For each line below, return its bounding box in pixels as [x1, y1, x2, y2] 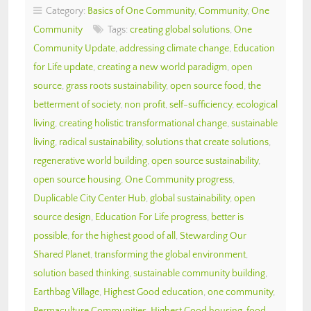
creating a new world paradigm [97, 61, 227, 73]
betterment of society [33, 99, 120, 110]
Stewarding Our [180, 230, 246, 242]
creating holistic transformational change [59, 117, 227, 129]
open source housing [33, 174, 121, 185]
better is [211, 211, 244, 223]
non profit [124, 99, 165, 110]
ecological [236, 99, 278, 110]
